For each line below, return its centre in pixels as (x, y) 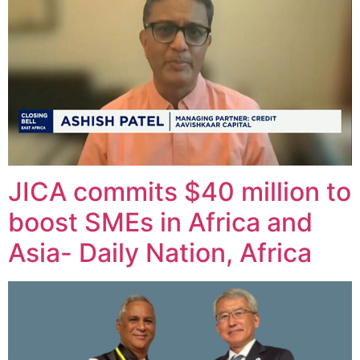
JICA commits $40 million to (180, 192)
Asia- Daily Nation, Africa (160, 253)
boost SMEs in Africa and (160, 223)
